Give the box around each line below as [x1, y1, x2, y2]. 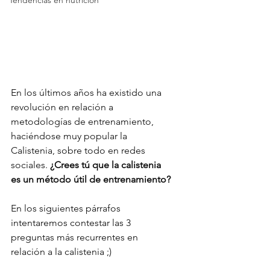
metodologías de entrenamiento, [11, 116, 156, 128]
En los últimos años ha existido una [11, 87, 164, 99]
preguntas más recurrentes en [11, 231, 140, 243]
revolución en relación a [11, 101, 116, 113]
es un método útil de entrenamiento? [11, 174, 171, 186]
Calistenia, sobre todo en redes [11, 145, 148, 157]
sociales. [11, 159, 50, 171]
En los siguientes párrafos [11, 202, 123, 215]
